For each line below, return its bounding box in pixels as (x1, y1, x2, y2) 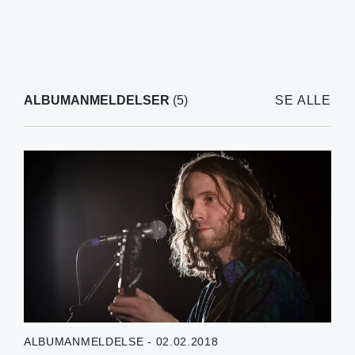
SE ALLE (275, 93, 331, 107)
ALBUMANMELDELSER (23, 93, 170, 107)
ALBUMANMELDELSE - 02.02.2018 (23, 335, 219, 349)
